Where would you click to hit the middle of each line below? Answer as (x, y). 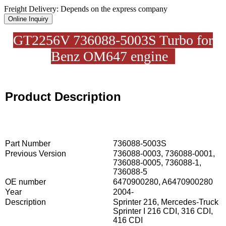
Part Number (28, 143)
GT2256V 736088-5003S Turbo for (113, 40)
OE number (25, 182)
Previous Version (36, 153)
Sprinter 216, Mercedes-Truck (166, 202)
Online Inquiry (28, 19)
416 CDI (128, 220)
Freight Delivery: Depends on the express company (86, 9)
